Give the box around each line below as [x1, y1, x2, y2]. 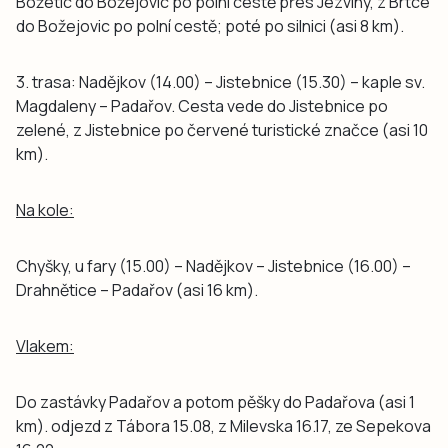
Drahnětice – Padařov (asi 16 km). [16, 279, 258, 301]
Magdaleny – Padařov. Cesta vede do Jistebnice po [16, 95, 388, 117]
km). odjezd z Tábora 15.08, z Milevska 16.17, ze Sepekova [16, 415, 431, 437]
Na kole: [16, 199, 74, 221]
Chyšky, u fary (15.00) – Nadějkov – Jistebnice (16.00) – [16, 255, 411, 277]
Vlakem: [16, 335, 74, 357]
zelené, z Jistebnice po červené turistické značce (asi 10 [16, 119, 428, 141]
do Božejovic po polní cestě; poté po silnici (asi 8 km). [16, 15, 404, 37]
